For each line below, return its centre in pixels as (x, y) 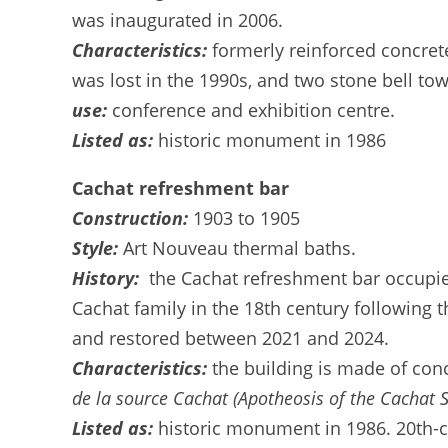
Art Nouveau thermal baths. (239, 248)
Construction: (130, 218)
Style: (97, 248)
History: (108, 278)
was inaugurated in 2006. (177, 20)
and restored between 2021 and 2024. (230, 338)
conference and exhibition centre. (253, 110)
